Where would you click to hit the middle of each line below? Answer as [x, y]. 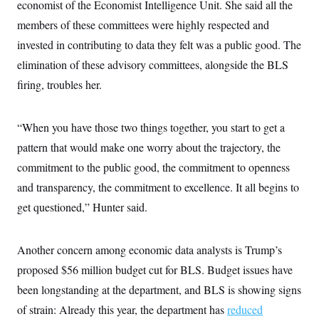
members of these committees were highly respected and [143, 25]
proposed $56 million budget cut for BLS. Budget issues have [155, 270]
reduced [245, 309]
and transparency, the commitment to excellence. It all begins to [158, 187]
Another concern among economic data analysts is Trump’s [150, 250]
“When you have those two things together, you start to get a [151, 127]
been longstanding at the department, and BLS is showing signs [159, 289]
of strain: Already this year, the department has [122, 309]
